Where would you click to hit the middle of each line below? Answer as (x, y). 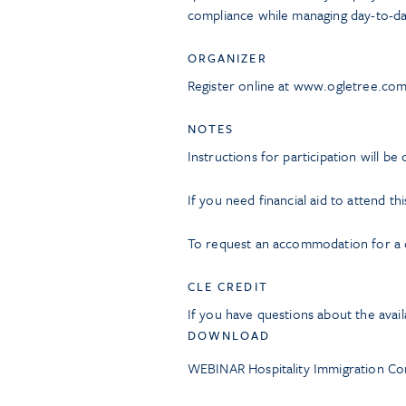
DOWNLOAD (229, 335)
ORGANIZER (227, 58)
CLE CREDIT (227, 286)
